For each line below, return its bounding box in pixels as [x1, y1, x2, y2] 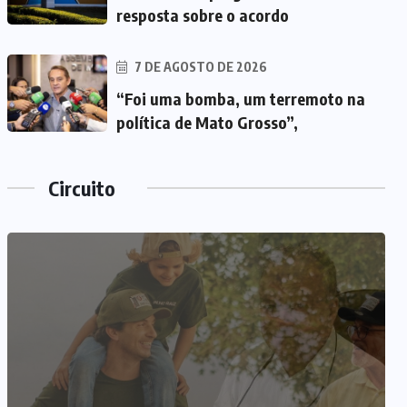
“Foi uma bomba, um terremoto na [116, 88, 365, 110]
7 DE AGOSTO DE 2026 [132, 59, 267, 75]
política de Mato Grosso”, [116, 112, 298, 134]
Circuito [48, 175, 115, 202]
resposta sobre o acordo [116, 5, 289, 26]
